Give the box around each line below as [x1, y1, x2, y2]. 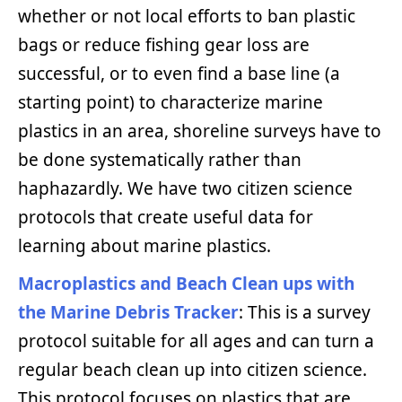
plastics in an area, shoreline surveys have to [18, 118, 381, 143]
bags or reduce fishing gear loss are [18, 32, 310, 57]
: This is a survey [239, 300, 371, 324]
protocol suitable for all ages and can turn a [18, 328, 374, 353]
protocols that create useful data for [18, 205, 313, 229]
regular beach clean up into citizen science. [18, 357, 367, 381]
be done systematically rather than [18, 147, 301, 171]
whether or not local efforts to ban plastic [18, 4, 355, 28]
